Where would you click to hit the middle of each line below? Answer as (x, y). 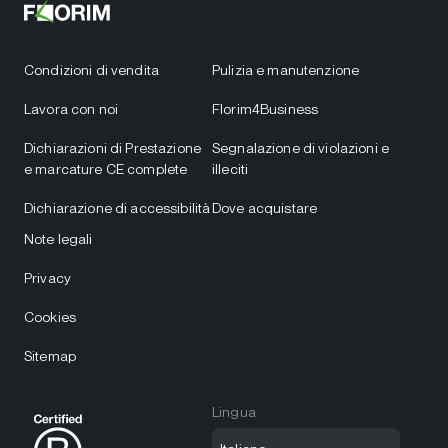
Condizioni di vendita (91, 69)
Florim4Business (265, 108)
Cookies (50, 316)
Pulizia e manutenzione (286, 69)
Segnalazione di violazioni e (300, 147)
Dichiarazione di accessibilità (117, 207)
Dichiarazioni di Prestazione (112, 147)
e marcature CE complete (106, 168)
